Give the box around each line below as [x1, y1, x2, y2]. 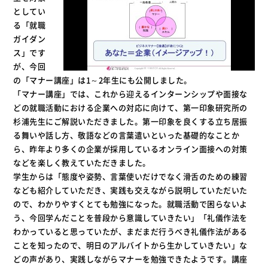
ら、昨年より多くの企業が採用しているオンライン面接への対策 [13, 143, 248, 154]
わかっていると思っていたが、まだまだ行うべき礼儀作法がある [13, 226, 248, 237]
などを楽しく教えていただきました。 [13, 157, 151, 168]
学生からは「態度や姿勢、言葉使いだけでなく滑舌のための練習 [13, 170, 248, 182]
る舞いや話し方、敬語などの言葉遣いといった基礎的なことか [13, 129, 240, 141]
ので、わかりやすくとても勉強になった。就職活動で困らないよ [13, 198, 248, 209]
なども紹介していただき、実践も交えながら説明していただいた [13, 184, 248, 196]
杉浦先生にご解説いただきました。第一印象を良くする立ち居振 [13, 115, 248, 127]
